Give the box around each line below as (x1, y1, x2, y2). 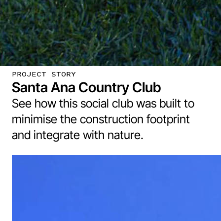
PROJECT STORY (12, 69, 76, 79)
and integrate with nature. (12, 128, 144, 142)
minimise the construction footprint (12, 112, 190, 126)
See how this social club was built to (12, 96, 194, 110)
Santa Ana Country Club (12, 79, 161, 96)
